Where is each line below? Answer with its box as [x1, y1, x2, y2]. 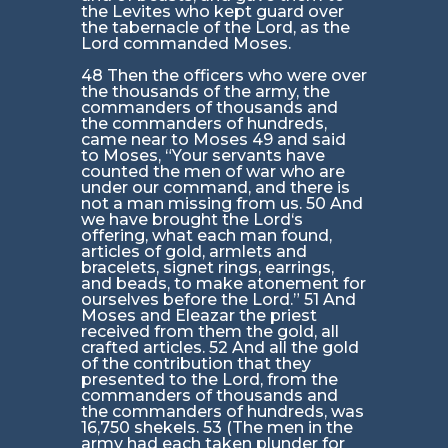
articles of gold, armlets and [80, 242, 307, 262]
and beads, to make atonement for [80, 274, 366, 294]
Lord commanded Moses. [80, 34, 291, 54]
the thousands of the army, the [80, 82, 330, 102]
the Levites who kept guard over [80, 2, 344, 22]
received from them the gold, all [80, 322, 339, 342]
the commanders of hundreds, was [80, 402, 364, 422]
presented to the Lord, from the [80, 370, 338, 390]
